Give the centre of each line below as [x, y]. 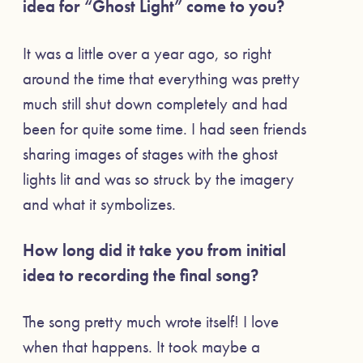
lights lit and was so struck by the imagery [158, 178]
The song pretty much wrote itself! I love [151, 322]
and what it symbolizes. [99, 203]
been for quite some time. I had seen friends [164, 128]
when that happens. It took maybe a [141, 347]
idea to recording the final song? [141, 275]
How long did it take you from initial [154, 250]
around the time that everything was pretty [161, 78]
